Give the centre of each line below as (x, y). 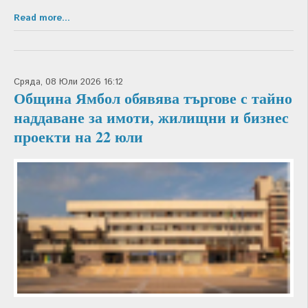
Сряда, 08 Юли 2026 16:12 (68, 82)
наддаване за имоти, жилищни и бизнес (151, 118)
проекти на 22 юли (78, 137)
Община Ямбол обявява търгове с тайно (153, 98)
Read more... (42, 19)
